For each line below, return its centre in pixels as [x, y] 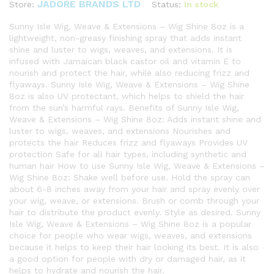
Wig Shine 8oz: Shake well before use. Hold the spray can [130, 178]
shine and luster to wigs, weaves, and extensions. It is [121, 50]
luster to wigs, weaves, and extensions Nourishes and [120, 131]
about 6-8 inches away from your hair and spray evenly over [135, 189]
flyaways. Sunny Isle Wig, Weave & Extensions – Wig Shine [129, 85]
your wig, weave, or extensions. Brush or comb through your [134, 201]
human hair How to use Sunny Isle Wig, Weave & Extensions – [137, 166]
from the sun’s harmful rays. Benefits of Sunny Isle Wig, [124, 108]
